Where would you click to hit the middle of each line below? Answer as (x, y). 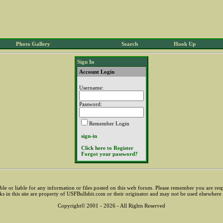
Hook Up (185, 44)
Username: (91, 88)
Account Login (97, 72)
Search (130, 44)
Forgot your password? (110, 154)
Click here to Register (107, 148)
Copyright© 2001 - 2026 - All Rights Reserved (111, 205)
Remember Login (109, 123)
